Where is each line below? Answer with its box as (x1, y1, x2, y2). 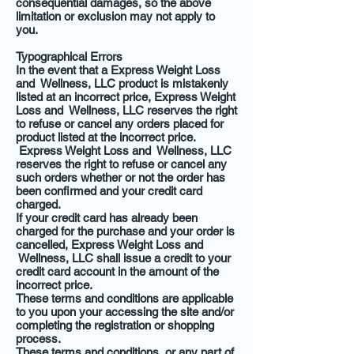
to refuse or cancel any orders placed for (16, 117, 224, 130)
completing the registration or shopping (16, 318, 214, 332)
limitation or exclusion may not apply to (16, 9, 215, 23)
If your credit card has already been (16, 211, 198, 224)
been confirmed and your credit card (16, 184, 202, 198)
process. (16, 332, 61, 345)
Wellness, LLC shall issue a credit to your (16, 251, 231, 265)
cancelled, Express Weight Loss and (16, 238, 203, 251)
